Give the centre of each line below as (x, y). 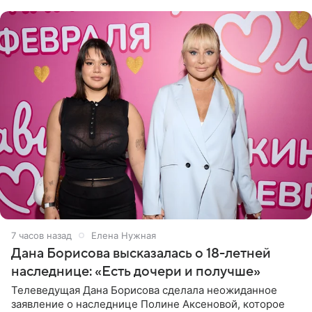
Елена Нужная (124, 235)
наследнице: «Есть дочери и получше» (136, 271)
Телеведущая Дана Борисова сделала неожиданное (144, 290)
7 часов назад (41, 235)
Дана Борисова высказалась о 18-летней (141, 253)
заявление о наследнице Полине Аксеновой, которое (148, 304)
